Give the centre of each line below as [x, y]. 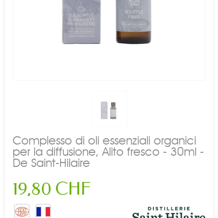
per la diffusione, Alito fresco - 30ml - [108, 151]
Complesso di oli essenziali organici [104, 140]
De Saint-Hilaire [51, 163]
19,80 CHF [52, 189]
